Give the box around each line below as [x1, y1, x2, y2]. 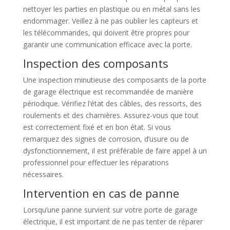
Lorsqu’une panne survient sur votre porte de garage [23, 205, 198, 215]
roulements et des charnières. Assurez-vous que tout [23, 110, 199, 120]
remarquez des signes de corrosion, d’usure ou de [23, 134, 189, 144]
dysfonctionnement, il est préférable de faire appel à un [23, 146, 207, 156]
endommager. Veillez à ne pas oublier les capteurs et [23, 16, 198, 26]
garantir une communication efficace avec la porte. [23, 40, 192, 49]
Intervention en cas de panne [23, 185, 179, 201]
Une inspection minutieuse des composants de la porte [23, 75, 206, 85]
